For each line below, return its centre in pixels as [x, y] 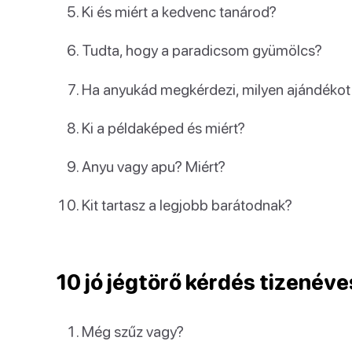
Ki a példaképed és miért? [163, 127]
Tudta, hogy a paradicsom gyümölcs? [202, 50]
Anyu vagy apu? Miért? [154, 166]
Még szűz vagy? [133, 332]
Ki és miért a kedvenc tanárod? [179, 12]
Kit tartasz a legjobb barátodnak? [187, 205]
